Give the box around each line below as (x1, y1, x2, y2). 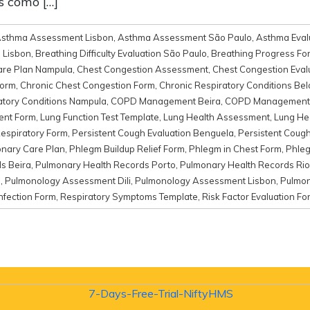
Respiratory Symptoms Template (60, 190, 198, 202)
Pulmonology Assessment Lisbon (135, 174, 276, 186)
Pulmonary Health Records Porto (35, 158, 176, 170)
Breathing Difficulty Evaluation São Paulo (35, 47, 207, 59)
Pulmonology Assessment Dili (5, 174, 131, 186)
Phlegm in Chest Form (189, 143, 282, 154)
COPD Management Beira (111, 95, 221, 107)
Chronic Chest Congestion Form (20, 79, 155, 91)
